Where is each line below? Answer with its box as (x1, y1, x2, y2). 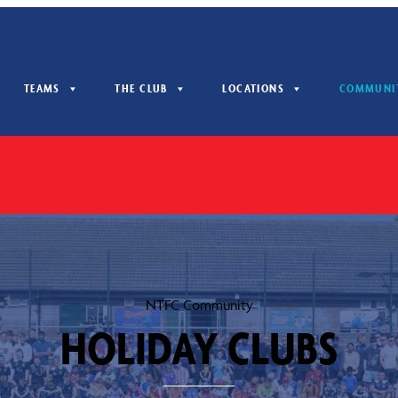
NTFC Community (145, 297, 253, 314)
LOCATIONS (222, 81, 285, 97)
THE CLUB (115, 81, 168, 97)
